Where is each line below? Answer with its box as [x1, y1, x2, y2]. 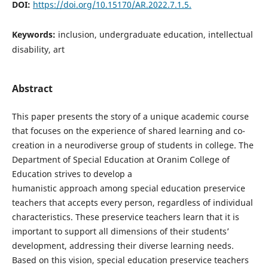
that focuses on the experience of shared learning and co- [11, 124, 245, 136]
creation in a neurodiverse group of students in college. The [11, 139, 254, 151]
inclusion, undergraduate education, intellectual [57, 28, 253, 40]
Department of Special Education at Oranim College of [11, 153, 230, 165]
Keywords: [11, 28, 58, 40]
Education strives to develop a [11, 167, 132, 179]
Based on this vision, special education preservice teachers [11, 254, 249, 266]
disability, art [11, 43, 65, 55]
